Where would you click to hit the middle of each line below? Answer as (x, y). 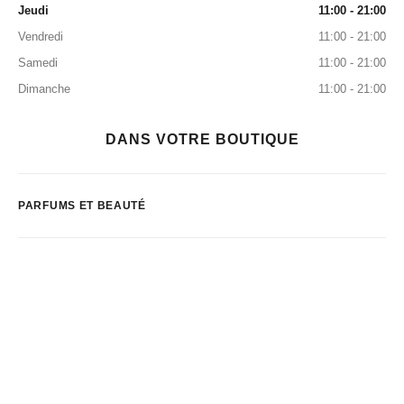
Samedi (38, 63)
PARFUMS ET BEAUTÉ (82, 206)
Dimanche (44, 89)
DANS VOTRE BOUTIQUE (202, 139)
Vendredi (41, 37)
